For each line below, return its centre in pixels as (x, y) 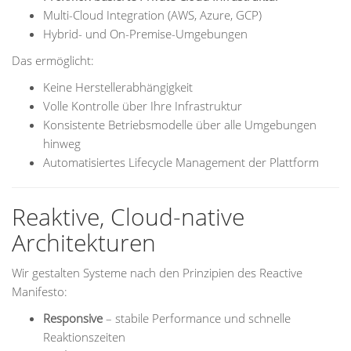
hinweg (62, 143)
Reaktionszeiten (84, 337)
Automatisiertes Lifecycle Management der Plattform (181, 162)
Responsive (73, 318)
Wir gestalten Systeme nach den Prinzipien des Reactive (157, 273)
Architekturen (84, 242)
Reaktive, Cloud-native (128, 217)
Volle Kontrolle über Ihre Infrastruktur (143, 106)
